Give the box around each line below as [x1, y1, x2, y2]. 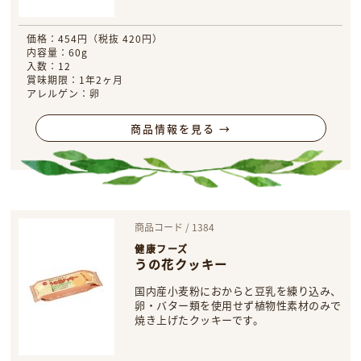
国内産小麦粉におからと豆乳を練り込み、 [135, 283, 342, 298]
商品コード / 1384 [135, 220, 215, 234]
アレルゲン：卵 [27, 86, 101, 100]
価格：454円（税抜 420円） [27, 31, 164, 45]
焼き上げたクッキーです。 [135, 312, 264, 327]
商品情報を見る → [130, 120, 231, 136]
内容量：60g [27, 45, 89, 59]
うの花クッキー [135, 255, 228, 272]
